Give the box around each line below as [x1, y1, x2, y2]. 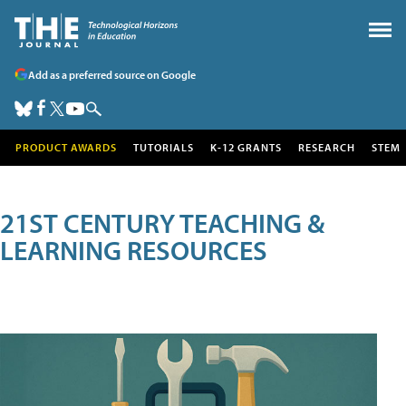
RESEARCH [298, 140, 355, 154]
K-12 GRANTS [210, 140, 282, 154]
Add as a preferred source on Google [28, 67, 196, 82]
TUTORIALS [133, 140, 194, 154]
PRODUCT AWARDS [15, 140, 117, 154]
